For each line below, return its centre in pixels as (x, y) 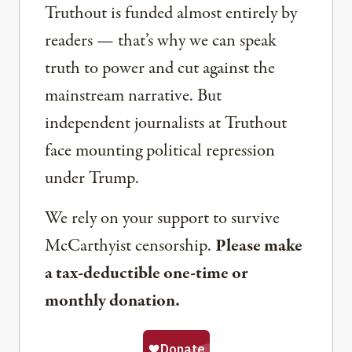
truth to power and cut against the (160, 68)
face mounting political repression (160, 151)
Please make (259, 246)
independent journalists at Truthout (166, 123)
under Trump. (92, 178)
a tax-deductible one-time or (146, 273)
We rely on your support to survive (162, 218)
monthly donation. (112, 301)
